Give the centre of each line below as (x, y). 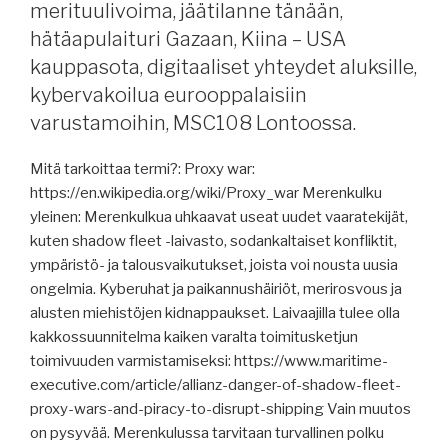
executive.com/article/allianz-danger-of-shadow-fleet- (215, 384)
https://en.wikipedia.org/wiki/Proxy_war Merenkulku (206, 192)
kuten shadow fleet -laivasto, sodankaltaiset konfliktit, (213, 240)
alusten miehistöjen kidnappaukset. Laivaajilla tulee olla (215, 312)
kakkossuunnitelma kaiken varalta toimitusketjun (194, 336)
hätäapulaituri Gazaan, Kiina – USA (188, 38)
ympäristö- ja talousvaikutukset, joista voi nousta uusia (214, 264)
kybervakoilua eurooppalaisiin (168, 94)
